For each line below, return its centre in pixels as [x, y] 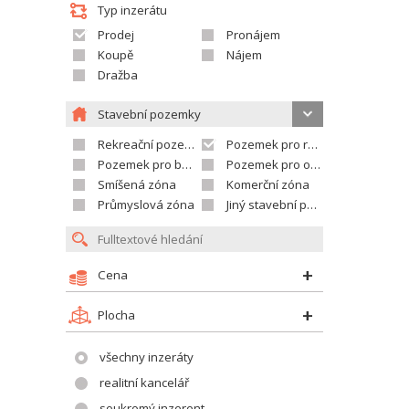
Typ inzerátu [132, 10]
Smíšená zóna [137, 184]
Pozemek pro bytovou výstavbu [140, 164]
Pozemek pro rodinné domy [267, 144]
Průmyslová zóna [146, 204]
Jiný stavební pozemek [267, 204]
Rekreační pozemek [141, 144]
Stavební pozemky [149, 114]
